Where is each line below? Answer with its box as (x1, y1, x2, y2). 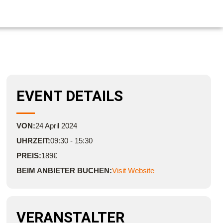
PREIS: (16, 151, 41, 160)
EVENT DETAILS (16, 88, 123, 105)
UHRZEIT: (16, 136, 50, 145)
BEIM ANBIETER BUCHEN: (16, 166, 112, 175)
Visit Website (111, 166, 154, 175)
